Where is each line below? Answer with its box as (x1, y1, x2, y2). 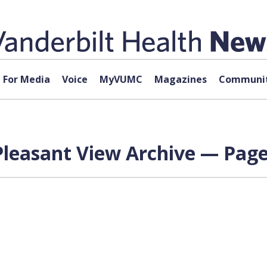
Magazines (154, 73, 207, 86)
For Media (2, 73, 50, 86)
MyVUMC (99, 73, 142, 86)
